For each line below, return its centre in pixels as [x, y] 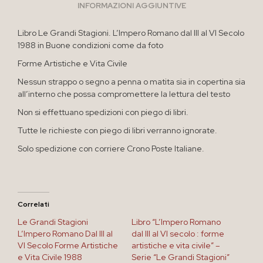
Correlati [33, 204]
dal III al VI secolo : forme [178, 233]
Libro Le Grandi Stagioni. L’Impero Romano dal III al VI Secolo [131, 33]
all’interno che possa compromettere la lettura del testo [124, 94]
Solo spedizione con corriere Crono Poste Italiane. [111, 148]
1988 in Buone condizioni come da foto [90, 45]
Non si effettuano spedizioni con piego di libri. [103, 112]
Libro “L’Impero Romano [176, 222]
